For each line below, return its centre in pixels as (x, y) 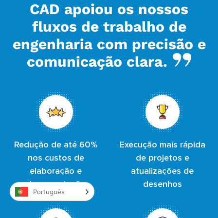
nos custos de (56, 158)
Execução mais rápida (162, 145)
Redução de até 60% (56, 145)
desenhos (162, 185)
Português (49, 191)
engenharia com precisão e (109, 44)
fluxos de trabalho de (109, 27)
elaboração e (56, 172)
